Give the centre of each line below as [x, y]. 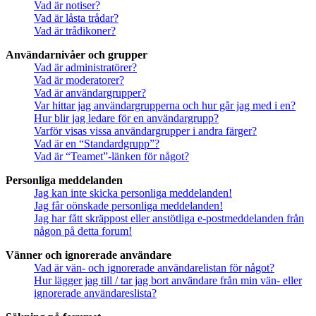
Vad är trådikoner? [75, 31]
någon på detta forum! [83, 231]
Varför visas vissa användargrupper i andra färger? [145, 131]
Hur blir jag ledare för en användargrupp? [126, 119]
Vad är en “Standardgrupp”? [97, 144]
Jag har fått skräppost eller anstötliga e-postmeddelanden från [169, 219]
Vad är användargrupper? [90, 93]
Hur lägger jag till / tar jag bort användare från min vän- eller [168, 281]
